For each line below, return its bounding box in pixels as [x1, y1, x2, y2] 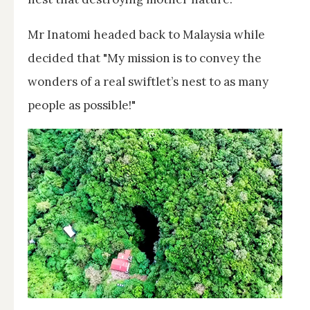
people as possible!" [28, 97, 136, 113]
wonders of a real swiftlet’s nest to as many [28, 73, 268, 89]
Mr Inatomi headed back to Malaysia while [28, 26, 265, 42]
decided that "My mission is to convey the [28, 50, 262, 66]
